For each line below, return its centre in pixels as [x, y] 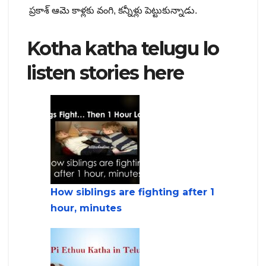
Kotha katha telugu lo [123, 48]
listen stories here [105, 72]
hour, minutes [86, 208]
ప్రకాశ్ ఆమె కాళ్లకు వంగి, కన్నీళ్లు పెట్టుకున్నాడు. [112, 10]
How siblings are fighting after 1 [132, 192]
